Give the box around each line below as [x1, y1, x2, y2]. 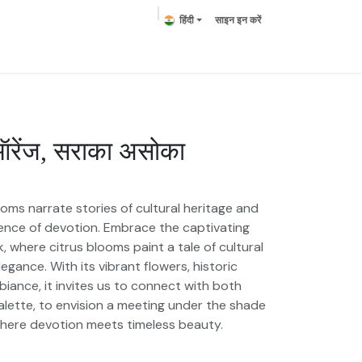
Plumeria [78, 41, 128, 58]
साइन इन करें [215, 14, 261, 27]
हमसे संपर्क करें [187, 41, 257, 58]
